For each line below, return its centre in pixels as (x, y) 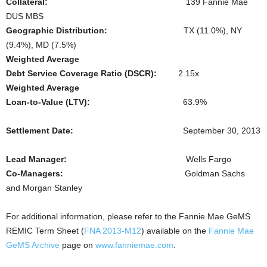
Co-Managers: (95, 173)
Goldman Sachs (215, 173)
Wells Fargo (209, 159)
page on (77, 245)
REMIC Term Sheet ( (45, 231)
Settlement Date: (40, 131)
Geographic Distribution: (57, 30)
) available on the (175, 231)
